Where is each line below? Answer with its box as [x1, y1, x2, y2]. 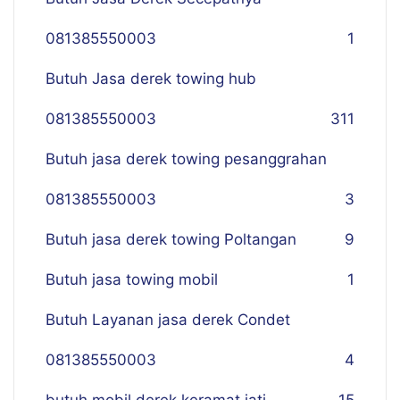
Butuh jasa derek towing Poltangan [46, 230, 296, 248]
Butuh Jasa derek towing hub [46, 70, 256, 87]
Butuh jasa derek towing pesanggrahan [46, 150, 327, 168]
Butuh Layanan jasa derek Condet [46, 311, 290, 329]
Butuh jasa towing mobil [46, 271, 218, 288]
